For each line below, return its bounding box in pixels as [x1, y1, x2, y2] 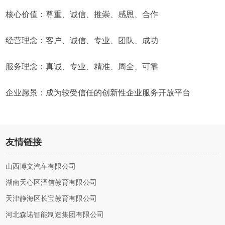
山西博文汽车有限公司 [6, 163, 76, 170]
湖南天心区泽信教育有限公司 [6, 179, 97, 186]
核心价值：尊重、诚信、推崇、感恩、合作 [6, 10, 159, 19]
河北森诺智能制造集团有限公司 [6, 211, 104, 218]
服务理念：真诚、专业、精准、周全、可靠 [6, 62, 159, 71]
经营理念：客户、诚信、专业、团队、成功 [6, 36, 159, 45]
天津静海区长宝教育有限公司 [6, 195, 97, 202]
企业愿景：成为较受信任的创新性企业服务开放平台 [6, 88, 191, 97]
